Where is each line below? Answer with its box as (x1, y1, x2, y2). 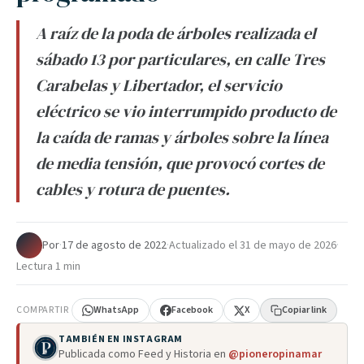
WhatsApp (93, 303, 140, 317)
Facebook (171, 303, 214, 317)
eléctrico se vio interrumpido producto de (36, 100, 336, 123)
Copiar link (282, 303, 327, 317)
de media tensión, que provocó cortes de (36, 152, 324, 175)
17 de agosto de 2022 (62, 237, 167, 253)
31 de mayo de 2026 (240, 237, 336, 253)
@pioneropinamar (228, 346, 322, 362)
